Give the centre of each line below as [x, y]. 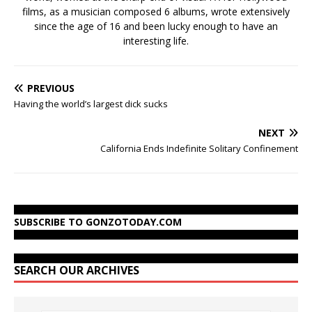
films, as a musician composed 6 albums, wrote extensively [156, 11]
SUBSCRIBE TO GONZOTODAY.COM [98, 221]
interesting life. [156, 40]
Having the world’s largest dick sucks [91, 103]
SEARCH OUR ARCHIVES [77, 270]
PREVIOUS [51, 88]
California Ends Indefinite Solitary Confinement [199, 148]
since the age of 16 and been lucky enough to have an [156, 26]
